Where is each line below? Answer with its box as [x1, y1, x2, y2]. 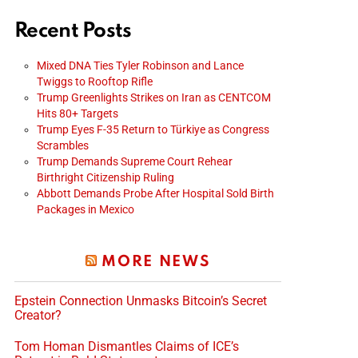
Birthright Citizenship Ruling [37, 170, 174, 184]
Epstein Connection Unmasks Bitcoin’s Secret [14, 292, 267, 308]
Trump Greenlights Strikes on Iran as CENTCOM [37, 90, 271, 104]
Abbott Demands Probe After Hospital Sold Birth [37, 186, 274, 200]
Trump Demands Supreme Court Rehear [37, 154, 233, 168]
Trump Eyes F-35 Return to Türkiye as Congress [37, 122, 269, 136]
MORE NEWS [101, 253, 211, 269]
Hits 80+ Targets [37, 106, 118, 120]
